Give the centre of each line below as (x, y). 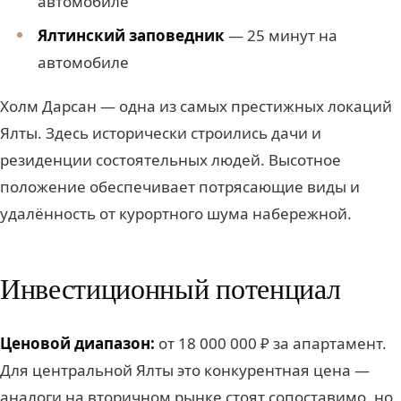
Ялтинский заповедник (131, 35)
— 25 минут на (281, 35)
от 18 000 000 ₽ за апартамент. (271, 343)
